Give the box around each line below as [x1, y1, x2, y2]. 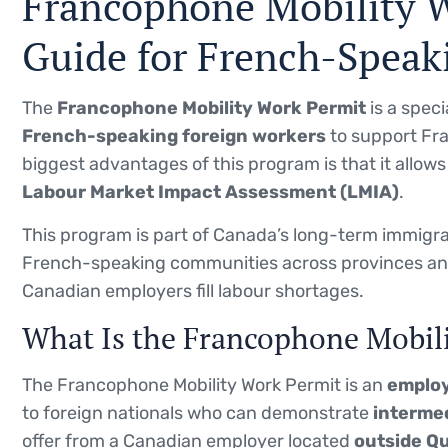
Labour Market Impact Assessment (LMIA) [22, 180, 399, 203]
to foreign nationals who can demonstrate [22, 401, 373, 424]
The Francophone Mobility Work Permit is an [22, 373, 387, 396]
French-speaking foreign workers [22, 124, 326, 147]
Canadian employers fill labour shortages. [22, 279, 364, 302]
